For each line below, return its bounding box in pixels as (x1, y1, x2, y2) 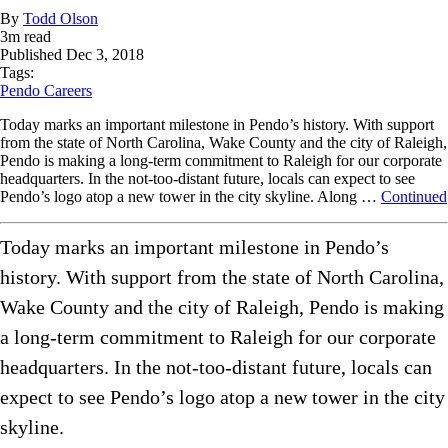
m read (8, 28, 51, 46)
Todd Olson (23, 10, 98, 28)
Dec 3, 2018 (66, 46, 144, 64)
